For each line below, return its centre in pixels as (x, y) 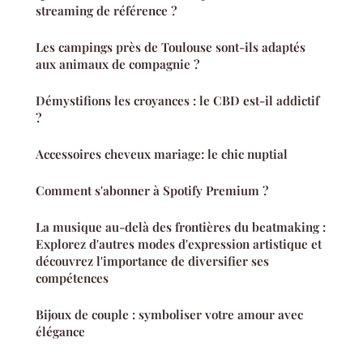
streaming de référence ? (106, 10)
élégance (60, 331)
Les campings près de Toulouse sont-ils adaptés (171, 47)
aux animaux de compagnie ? (117, 64)
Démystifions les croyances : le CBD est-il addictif (177, 100)
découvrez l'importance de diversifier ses (152, 261)
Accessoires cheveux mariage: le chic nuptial (162, 154)
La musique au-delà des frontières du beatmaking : (181, 226)
